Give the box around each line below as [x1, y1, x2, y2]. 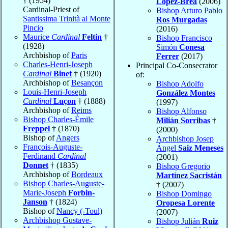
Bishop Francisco [156, 34, 212, 43]
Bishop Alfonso [156, 107, 207, 116]
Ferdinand [23, 152, 58, 161]
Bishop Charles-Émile [23, 115, 94, 124]
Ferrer [156, 52, 179, 61]
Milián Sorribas [156, 116, 210, 125]
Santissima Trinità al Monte [23, 14, 110, 23]
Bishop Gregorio [156, 162, 210, 171]
